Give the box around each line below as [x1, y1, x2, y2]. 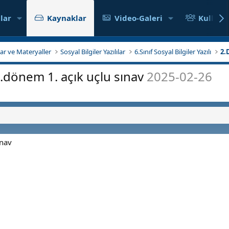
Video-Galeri [114, 13, 163, 23]
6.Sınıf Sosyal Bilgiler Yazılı [134, 47, 212, 56]
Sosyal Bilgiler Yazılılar [60, 47, 126, 56]
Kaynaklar [47, 13, 86, 23]
